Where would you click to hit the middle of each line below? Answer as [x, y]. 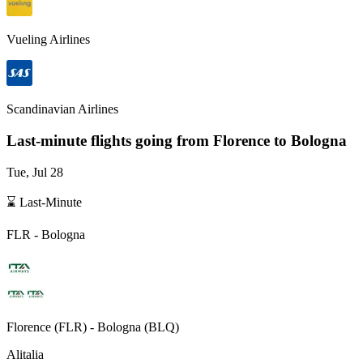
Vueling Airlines [48, 40]
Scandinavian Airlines [62, 109]
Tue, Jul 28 [35, 172]
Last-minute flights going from [110, 140]
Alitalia [25, 354]
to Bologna [310, 140]
